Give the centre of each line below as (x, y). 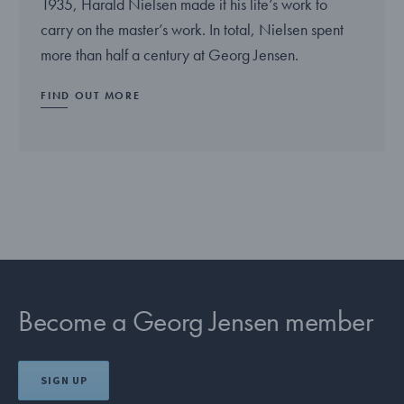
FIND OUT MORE (91, 95)
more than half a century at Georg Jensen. (170, 54)
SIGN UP (64, 380)
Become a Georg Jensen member (195, 321)
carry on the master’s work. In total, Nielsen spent (193, 29)
